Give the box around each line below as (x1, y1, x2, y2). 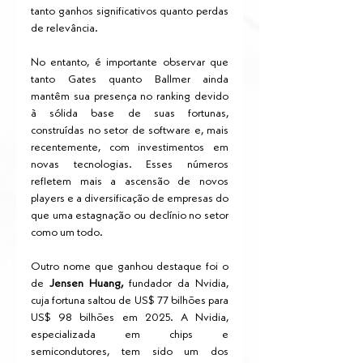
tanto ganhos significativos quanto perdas (31, 6, 228, 18)
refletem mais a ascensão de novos (31, 176, 228, 188)
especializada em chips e (31, 329, 228, 341)
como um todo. (31, 227, 103, 239)
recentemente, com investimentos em (31, 142, 228, 154)
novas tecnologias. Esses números (31, 159, 228, 171)
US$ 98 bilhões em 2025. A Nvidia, (31, 312, 228, 324)
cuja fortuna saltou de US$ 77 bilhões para (31, 295, 228, 307)
